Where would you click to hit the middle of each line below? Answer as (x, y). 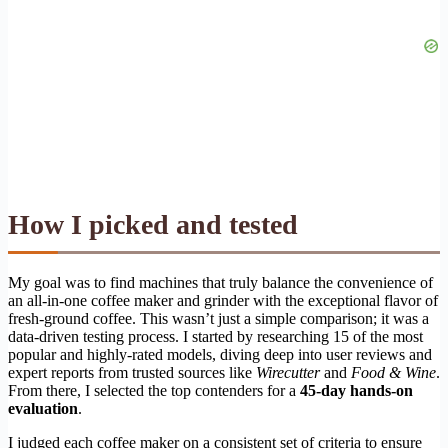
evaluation (43, 408)
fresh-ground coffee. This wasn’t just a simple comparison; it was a (218, 318)
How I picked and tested (153, 224)
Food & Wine (393, 372)
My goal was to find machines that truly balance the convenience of (220, 282)
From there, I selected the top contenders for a (154, 390)
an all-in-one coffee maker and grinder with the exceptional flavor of (223, 300)
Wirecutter (288, 372)
